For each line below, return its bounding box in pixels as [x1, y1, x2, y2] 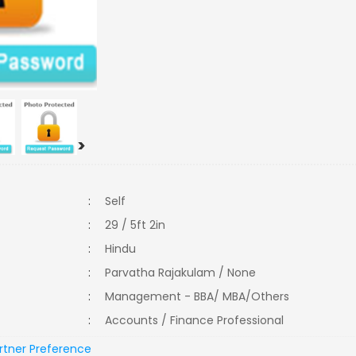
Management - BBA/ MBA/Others [105, 288, 300, 304]
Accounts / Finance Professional [105, 312, 294, 328]
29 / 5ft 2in [105, 217, 166, 233]
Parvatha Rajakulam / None [105, 265, 257, 281]
